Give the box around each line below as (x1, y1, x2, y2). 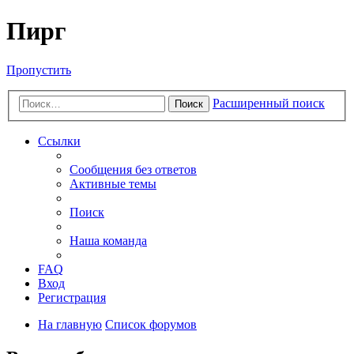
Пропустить (6, 62, 71, 77)
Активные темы (70, 177, 156, 191)
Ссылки (38, 134, 81, 149)
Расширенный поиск (213, 96, 325, 111)
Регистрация (38, 291, 106, 305)
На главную (38, 318, 102, 332)
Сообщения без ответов (70, 163, 197, 177)
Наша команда (70, 234, 147, 248)
